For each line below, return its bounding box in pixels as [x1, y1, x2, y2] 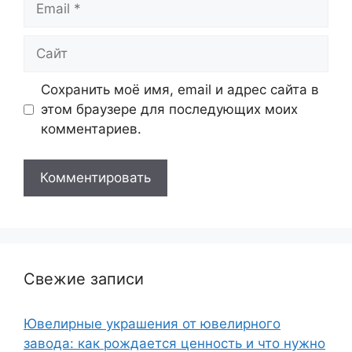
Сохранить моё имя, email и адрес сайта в [40, 82, 319, 97]
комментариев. [40, 121, 141, 137]
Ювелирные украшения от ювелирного [24, 315, 280, 332]
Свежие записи [24, 269, 144, 288]
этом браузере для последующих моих [40, 101, 298, 117]
